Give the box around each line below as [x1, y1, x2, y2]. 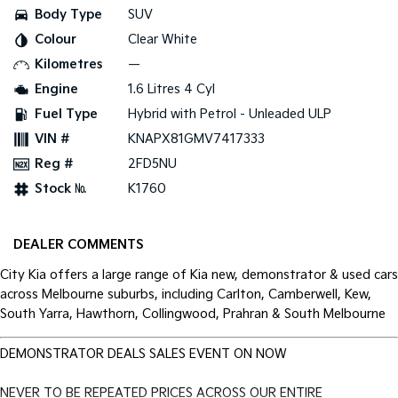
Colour [35, 32, 76, 48]
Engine [35, 82, 78, 98]
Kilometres [35, 57, 102, 73]
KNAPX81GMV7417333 [128, 131, 265, 147]
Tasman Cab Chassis [230, 20, 362, 36]
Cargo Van [69, 85, 134, 99]
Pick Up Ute [66, 34, 138, 47]
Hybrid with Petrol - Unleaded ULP [128, 107, 331, 123]
